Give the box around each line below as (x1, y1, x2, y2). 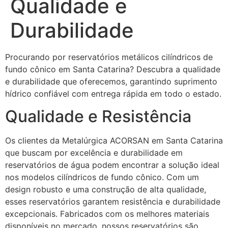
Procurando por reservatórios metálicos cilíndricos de (5, 52, 213, 62)
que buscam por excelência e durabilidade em (5, 148, 183, 158)
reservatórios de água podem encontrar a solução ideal (5, 160, 219, 170)
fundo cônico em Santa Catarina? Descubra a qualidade (5, 64, 220, 74)
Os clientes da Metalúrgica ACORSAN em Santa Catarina (5, 135, 223, 146)
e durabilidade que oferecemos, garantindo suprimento (5, 76, 217, 87)
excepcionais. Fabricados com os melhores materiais (5, 209, 209, 219)
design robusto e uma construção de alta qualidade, (5, 184, 206, 195)
